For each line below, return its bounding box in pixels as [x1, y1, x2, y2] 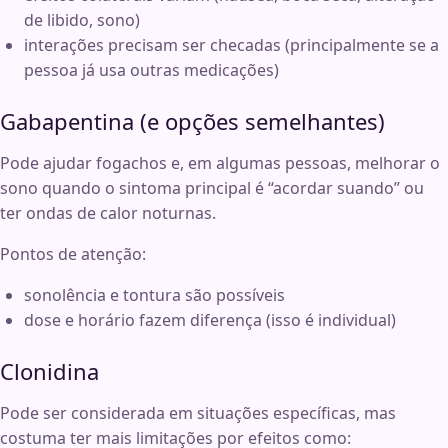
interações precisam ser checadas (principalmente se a [24, 34, 439, 57]
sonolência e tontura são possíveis [24, 284, 285, 307]
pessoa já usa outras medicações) [24, 59, 279, 82]
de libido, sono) [24, 9, 140, 32]
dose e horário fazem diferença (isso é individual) [24, 309, 396, 332]
